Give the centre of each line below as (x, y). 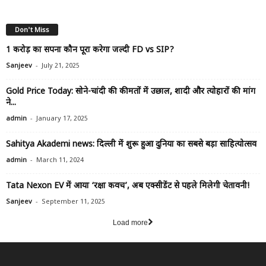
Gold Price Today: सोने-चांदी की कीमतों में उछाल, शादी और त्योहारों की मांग (131, 91)
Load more (130, 222)
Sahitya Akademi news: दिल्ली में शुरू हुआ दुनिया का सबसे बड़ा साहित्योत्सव (131, 144)
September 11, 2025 (73, 202)
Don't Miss (32, 30)
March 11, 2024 (60, 160)
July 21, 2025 (61, 66)
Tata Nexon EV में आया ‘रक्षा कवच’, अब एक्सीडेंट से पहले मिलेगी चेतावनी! (128, 186)
